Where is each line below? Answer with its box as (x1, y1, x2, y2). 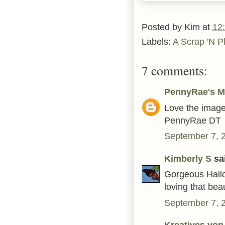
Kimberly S (164, 153, 211, 164)
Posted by (142, 22, 184, 33)
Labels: (142, 36, 173, 47)
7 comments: (142, 62, 207, 79)
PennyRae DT (164, 115, 221, 126)
